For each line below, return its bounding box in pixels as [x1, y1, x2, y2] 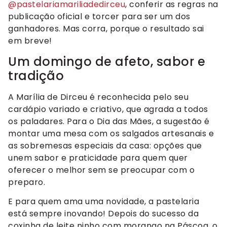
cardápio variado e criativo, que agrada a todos [8, 103, 208, 115]
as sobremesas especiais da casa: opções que [8, 139, 202, 152]
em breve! [8, 35, 52, 47]
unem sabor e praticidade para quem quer [8, 152, 188, 164]
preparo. [8, 176, 45, 188]
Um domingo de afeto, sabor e [8, 53, 205, 70]
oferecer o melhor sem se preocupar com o [8, 164, 195, 176]
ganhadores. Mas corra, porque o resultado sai [8, 23, 204, 35]
